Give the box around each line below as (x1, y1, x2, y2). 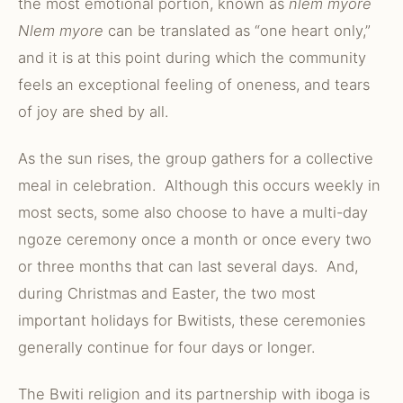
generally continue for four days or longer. (18, 338, 315, 356)
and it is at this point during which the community (18, 49, 366, 67)
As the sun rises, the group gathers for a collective (18, 149, 373, 167)
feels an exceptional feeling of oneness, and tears (18, 76, 370, 94)
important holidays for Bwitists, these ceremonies (18, 311, 365, 329)
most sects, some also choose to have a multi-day (18, 203, 368, 221)
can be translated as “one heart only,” (103, 22, 371, 40)
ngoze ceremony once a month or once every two (18, 230, 372, 248)
